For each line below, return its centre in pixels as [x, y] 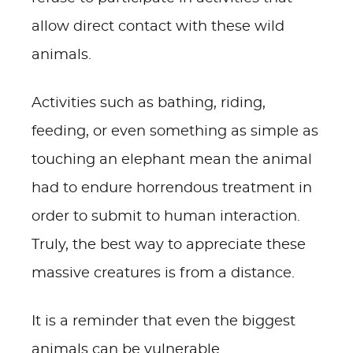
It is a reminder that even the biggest [163, 321]
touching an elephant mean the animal [172, 160]
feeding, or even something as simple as [175, 132]
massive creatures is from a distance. [163, 273]
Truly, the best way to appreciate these [169, 245]
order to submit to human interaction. [166, 217]
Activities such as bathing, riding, [149, 103]
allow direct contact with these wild [158, 27]
